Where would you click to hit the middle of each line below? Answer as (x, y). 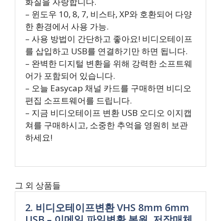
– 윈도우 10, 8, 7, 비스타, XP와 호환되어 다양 (109, 14)
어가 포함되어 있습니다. (70, 76)
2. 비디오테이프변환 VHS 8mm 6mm (107, 207)
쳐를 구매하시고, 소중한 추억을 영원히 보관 (107, 125)
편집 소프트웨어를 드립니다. (78, 100)
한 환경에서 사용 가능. (67, 26)
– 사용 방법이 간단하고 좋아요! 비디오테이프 (109, 39)
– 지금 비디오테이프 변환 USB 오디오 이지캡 (109, 113)
